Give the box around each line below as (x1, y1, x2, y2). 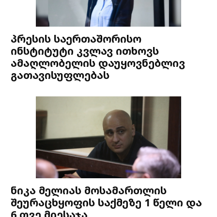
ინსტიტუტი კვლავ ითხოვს (11, 44, 159, 58)
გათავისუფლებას (11, 68, 110, 82)
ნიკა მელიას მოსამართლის (11, 183, 167, 198)
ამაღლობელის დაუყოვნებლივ (11, 56, 186, 70)
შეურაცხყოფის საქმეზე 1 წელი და (11, 195, 202, 210)
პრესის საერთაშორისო (11, 31, 142, 46)
